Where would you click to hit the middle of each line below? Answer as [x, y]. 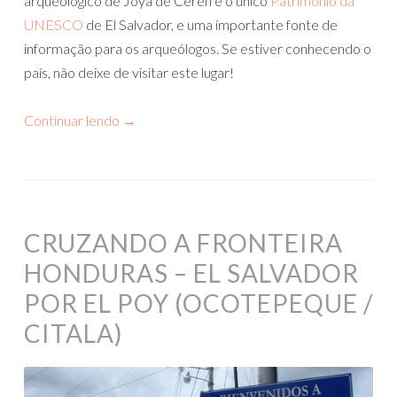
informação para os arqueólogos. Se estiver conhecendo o [198, 48]
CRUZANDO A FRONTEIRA [183, 242]
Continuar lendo [73, 120]
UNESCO [54, 24]
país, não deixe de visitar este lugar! [129, 72]
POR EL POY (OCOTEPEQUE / [198, 303]
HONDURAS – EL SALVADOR [191, 272]
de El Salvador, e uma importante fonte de [210, 24]
